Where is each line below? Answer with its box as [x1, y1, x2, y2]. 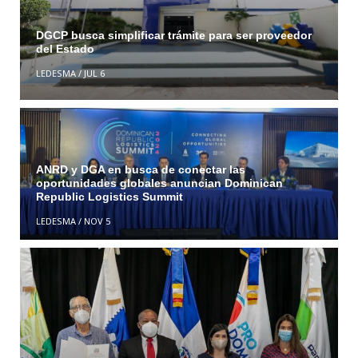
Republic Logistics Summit [35, 189, 183, 203]
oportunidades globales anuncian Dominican [35, 176, 283, 189]
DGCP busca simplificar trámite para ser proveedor [35, 28, 312, 42]
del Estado [35, 42, 94, 55]
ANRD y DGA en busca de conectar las [35, 162, 245, 176]
